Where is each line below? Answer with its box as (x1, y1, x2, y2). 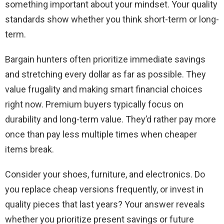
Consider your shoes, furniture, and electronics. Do (5, 168, 205, 179)
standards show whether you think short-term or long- (5, 13, 219, 24)
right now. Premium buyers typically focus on (5, 98, 183, 109)
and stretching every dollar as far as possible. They (5, 68, 206, 79)
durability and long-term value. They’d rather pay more (5, 113, 216, 124)
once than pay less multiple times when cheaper (5, 128, 197, 139)
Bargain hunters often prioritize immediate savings (5, 53, 205, 64)
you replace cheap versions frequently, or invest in (5, 183, 203, 194)
